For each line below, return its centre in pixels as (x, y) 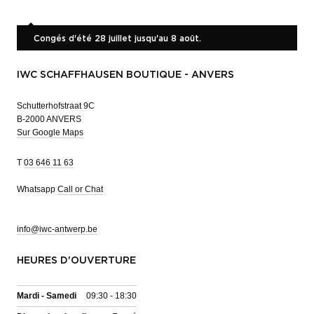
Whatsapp (37, 189)
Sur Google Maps (50, 132)
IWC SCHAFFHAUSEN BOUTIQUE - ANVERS (125, 75)
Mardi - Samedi (47, 295)
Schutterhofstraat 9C (56, 105)
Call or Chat (80, 189)
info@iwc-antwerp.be (57, 229)
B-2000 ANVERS (49, 119)
